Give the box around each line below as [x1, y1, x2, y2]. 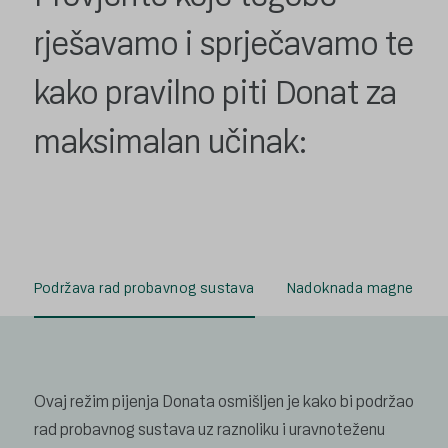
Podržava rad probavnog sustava [33, 278, 255, 298]
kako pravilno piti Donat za [33, 71, 397, 115]
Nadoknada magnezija [286, 278, 437, 298]
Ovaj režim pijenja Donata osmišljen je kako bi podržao [33, 390, 414, 412]
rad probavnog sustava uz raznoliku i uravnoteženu [33, 418, 385, 440]
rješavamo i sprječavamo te [33, 22, 414, 66]
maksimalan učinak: [33, 120, 307, 164]
